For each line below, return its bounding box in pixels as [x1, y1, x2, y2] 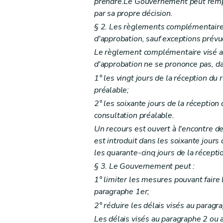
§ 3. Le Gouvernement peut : [94, 161, 195, 172]
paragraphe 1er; [94, 186, 150, 198]
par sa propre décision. [94, 8, 173, 19]
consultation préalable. [94, 110, 174, 121]
